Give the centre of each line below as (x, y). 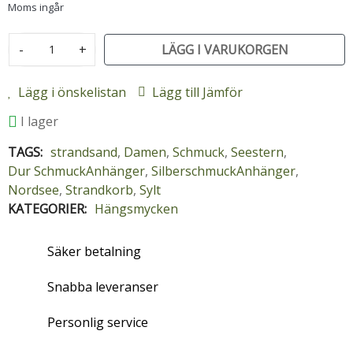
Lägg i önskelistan (72, 92)
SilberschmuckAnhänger (223, 171)
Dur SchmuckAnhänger (76, 171)
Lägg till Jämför (197, 92)
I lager (39, 121)
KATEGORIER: (47, 208)
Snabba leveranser (103, 287)
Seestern (257, 152)
